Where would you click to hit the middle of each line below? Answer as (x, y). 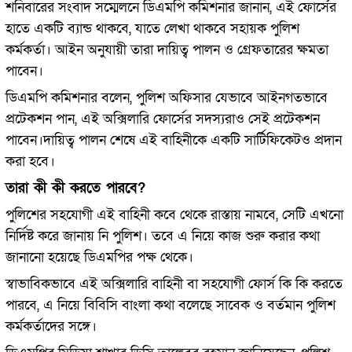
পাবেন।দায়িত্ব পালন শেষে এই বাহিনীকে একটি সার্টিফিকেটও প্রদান (173, 140)
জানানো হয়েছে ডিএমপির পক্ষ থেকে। (99, 257)
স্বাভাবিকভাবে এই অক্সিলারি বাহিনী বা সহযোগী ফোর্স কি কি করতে (174, 284)
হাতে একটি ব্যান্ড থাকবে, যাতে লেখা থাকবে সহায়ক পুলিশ (152, 28)
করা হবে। (30, 161)
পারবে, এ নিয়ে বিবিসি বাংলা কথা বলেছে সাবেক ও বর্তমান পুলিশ (170, 305)
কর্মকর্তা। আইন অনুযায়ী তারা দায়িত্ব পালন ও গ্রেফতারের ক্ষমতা (167, 49)
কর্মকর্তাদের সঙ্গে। (51, 326)
